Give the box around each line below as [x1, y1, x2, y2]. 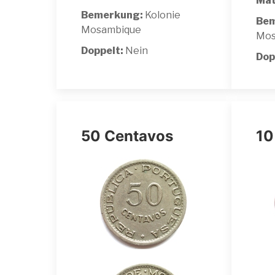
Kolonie [143, 9, 180, 21]
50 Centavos [81, 126, 173, 145]
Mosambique [81, 23, 141, 36]
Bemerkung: [81, 9, 143, 21]
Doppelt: [81, 44, 125, 56]
